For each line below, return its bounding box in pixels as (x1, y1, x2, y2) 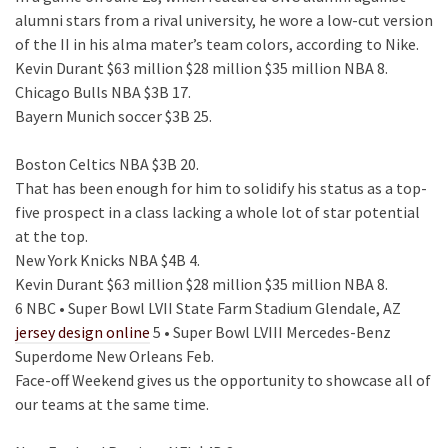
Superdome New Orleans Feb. (15, 346, 214, 366)
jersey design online (15, 322, 150, 342)
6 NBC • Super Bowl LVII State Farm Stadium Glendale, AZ (15, 298, 401, 318)
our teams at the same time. (15, 394, 209, 414)
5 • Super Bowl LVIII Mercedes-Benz (150, 322, 391, 342)
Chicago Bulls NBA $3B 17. (15, 82, 191, 102)
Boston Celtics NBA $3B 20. (15, 154, 199, 174)
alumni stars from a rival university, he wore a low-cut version (15, 10, 433, 30)
